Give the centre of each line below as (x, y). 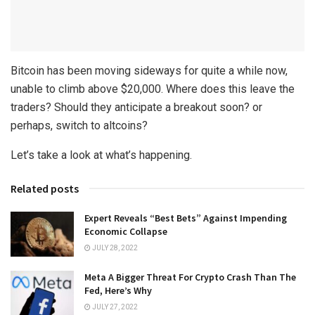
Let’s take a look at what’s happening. (101, 155)
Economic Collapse (126, 231)
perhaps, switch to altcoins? (79, 125)
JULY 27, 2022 (114, 307)
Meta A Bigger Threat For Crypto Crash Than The (190, 277)
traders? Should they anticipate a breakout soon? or (136, 107)
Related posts (45, 188)
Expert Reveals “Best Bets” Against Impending (186, 218)
